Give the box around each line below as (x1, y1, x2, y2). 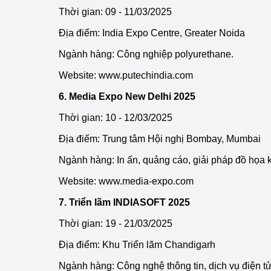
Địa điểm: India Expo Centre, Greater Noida (59, 28, 245, 38)
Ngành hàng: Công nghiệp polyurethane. (59, 49, 233, 59)
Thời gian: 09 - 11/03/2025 (59, 7, 172, 17)
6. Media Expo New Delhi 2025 (59, 91, 195, 102)
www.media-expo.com (99, 176, 194, 186)
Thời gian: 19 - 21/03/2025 (59, 218, 172, 229)
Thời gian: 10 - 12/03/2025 (59, 113, 172, 123)
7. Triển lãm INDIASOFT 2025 (59, 197, 190, 207)
